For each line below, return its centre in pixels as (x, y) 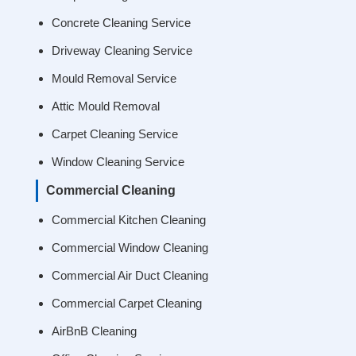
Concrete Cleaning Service (121, 23)
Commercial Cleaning (110, 191)
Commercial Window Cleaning (130, 248)
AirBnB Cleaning (94, 331)
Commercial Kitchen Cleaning (128, 220)
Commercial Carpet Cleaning (126, 304)
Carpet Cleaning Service (114, 134)
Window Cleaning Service (118, 162)
